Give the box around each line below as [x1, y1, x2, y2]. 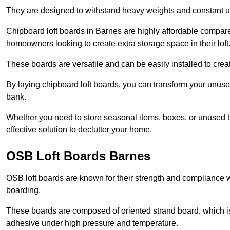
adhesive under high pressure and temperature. [6, 219, 178, 228]
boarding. [6, 186, 41, 195]
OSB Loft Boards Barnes [6, 149, 150, 163]
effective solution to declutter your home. [6, 125, 152, 135]
